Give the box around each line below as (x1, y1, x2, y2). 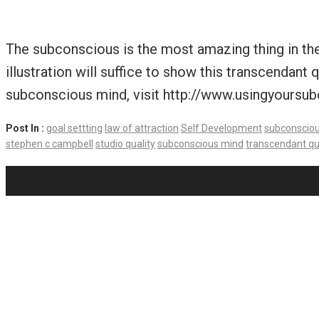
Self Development (181, 122, 262, 135)
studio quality (95, 138, 155, 150)
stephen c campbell (6, 138, 93, 150)
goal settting (46, 122, 103, 135)
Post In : (6, 122, 46, 135)
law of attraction (105, 122, 179, 135)
